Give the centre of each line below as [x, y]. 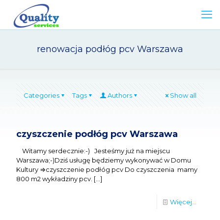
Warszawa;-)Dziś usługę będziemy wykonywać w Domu [104, 160]
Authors [120, 95]
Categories [41, 95]
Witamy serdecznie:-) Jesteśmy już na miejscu [93, 151]
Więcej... [183, 202]
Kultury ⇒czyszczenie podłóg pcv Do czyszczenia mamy [107, 169]
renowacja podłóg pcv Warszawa [110, 49]
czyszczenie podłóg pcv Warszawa [97, 134]
